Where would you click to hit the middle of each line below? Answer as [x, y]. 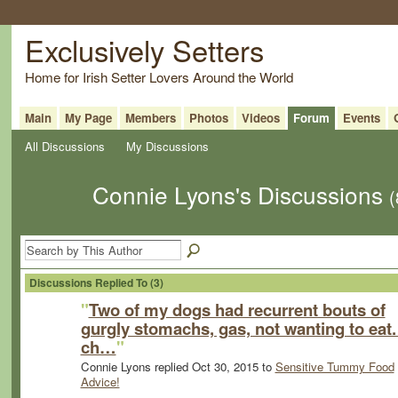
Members [150, 117]
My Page [88, 117]
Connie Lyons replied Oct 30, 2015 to [178, 367]
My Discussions [168, 146]
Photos [208, 117]
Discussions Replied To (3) [96, 282]
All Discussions [64, 146]
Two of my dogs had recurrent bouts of [237, 309]
